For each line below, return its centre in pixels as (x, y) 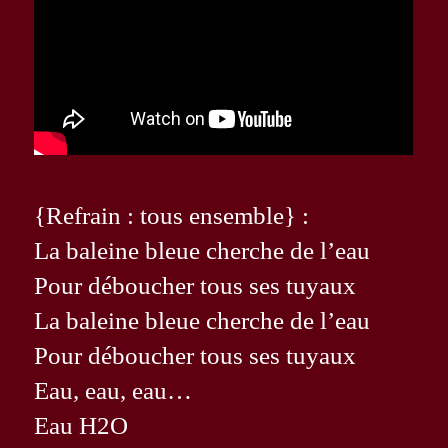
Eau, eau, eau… (113, 391)
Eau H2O (81, 426)
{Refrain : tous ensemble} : (172, 216)
